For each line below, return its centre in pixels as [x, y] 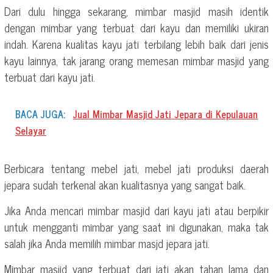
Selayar [31, 130]
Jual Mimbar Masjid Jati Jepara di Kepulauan [165, 114]
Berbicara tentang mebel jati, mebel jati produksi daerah [136, 168]
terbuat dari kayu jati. [50, 76]
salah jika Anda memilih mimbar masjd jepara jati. [107, 243]
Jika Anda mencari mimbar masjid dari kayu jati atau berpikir [136, 210]
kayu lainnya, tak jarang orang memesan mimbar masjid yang [136, 60]
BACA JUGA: [41, 114]
